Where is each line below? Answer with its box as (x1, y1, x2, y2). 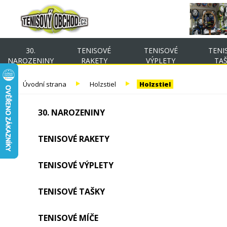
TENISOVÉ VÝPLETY (38, 160, 113, 171)
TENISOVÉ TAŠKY (38, 186, 105, 197)
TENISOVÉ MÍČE (38, 212, 98, 223)
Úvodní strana (23, 80, 66, 89)
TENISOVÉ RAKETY (38, 133, 109, 144)
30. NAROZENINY (38, 107, 105, 118)
